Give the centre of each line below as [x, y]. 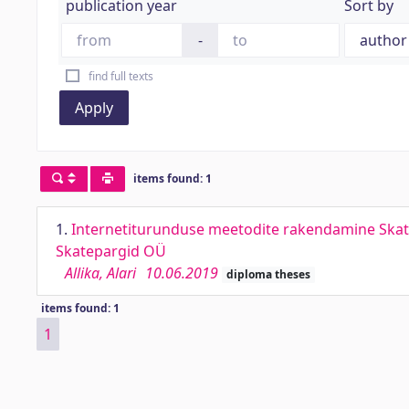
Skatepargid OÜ [111, 251]
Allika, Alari [100, 273]
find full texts [121, 76]
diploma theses [268, 274]
